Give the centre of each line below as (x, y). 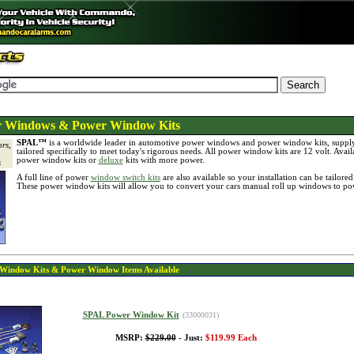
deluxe (111, 160)
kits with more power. (164, 160)
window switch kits (125, 177)
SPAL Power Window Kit (131, 315)
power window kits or (57, 160)
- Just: (190, 338)
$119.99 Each (231, 338)
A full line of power (53, 177)
